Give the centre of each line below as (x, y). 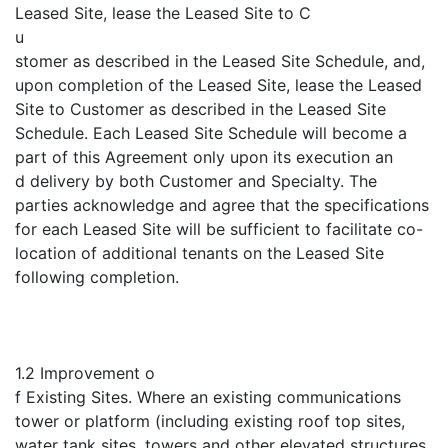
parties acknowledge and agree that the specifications (222, 205)
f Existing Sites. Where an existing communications (208, 397)
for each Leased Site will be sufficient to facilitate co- (219, 229)
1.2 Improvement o (85, 373)
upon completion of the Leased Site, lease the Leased (218, 85)
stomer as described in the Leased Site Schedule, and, (220, 61)
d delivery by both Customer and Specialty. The (196, 181)
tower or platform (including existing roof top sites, (210, 421)
